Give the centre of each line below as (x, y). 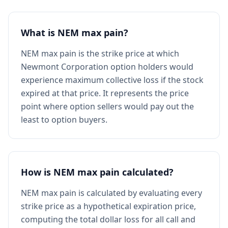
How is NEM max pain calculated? (97, 172)
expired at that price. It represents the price (105, 93)
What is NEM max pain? (75, 33)
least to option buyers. (64, 120)
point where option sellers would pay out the (107, 106)
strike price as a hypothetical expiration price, (108, 206)
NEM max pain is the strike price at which (100, 53)
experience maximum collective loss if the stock (112, 80)
